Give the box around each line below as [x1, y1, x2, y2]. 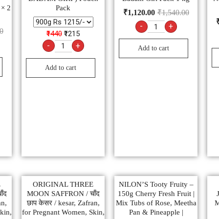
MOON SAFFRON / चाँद [26, 189, 100, 197]
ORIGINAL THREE [33, 180, 93, 188]
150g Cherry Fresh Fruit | [117, 189, 195, 197]
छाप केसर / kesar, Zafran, [26, 198, 100, 207]
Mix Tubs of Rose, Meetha [115, 198, 197, 207]
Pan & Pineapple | [129, 208, 183, 216]
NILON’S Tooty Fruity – [118, 180, 194, 188]
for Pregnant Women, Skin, [22, 208, 105, 216]
